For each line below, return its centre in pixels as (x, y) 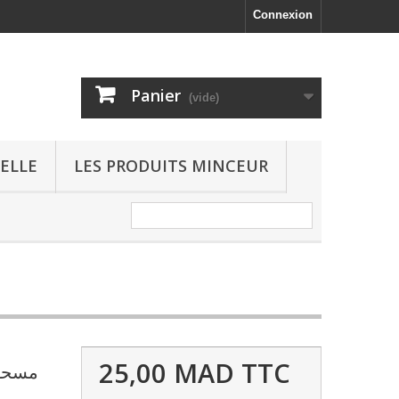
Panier (156, 95)
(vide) (204, 98)
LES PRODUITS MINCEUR (171, 166)
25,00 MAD (166, 373)
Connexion (283, 15)
